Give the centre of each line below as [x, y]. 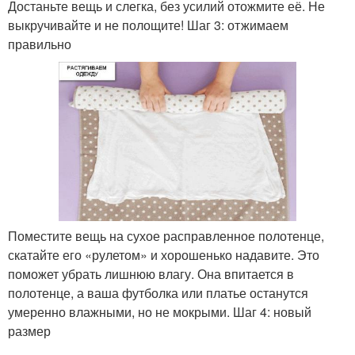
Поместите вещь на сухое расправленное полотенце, [166, 235]
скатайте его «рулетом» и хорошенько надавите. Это [164, 254]
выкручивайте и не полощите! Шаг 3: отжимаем [148, 25]
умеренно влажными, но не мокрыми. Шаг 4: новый [160, 311]
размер [29, 330]
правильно [40, 44]
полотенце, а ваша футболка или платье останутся [158, 292]
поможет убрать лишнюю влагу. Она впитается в [151, 273]
